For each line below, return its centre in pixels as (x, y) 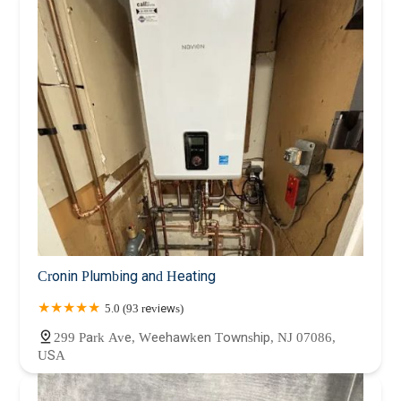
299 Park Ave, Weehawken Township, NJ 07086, (195, 337)
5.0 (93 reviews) (144, 308)
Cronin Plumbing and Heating (127, 276)
